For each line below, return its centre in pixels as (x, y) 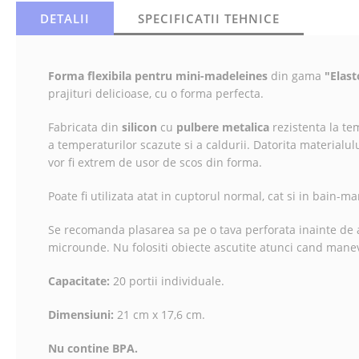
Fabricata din (85, 127)
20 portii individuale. (167, 281)
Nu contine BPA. (93, 348)
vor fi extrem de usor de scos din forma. (155, 162)
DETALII (65, 18)
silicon (139, 127)
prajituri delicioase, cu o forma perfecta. (156, 93)
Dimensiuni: (81, 315)
